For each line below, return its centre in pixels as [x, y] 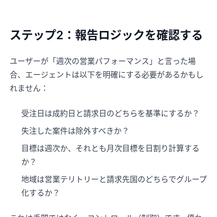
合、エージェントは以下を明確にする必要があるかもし [107, 75]
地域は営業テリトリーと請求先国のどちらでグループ [114, 179]
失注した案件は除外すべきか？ [75, 131]
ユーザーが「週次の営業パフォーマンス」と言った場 [103, 61]
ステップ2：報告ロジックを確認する [106, 35]
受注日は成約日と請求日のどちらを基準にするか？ [110, 114]
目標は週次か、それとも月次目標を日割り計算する [110, 148]
